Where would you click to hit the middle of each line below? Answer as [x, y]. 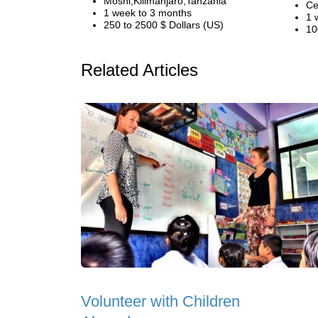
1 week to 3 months [148, 13]
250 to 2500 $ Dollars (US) [164, 25]
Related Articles [139, 70]
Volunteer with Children [160, 302]
